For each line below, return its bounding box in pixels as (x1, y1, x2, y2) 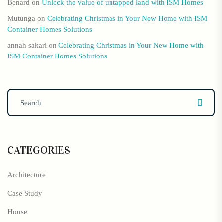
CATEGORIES (7, 143, 70, 157)
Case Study (7, 189, 42, 198)
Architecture (7, 171, 46, 179)
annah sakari (7, 41, 47, 50)
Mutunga (7, 14, 35, 23)
